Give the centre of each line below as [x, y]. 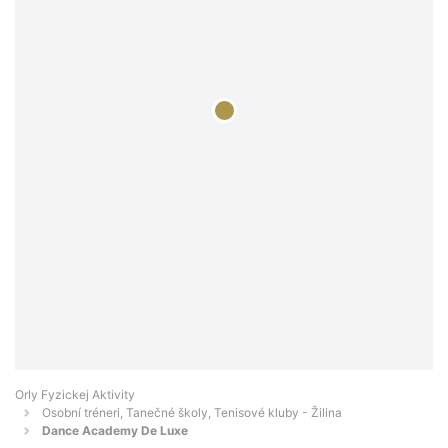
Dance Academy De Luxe [115, 431]
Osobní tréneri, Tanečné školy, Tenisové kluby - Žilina [192, 413]
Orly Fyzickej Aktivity [75, 395]
